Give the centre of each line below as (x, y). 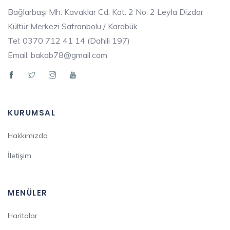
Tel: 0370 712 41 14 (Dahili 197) (69, 41)
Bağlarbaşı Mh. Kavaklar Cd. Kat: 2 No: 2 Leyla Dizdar (106, 12)
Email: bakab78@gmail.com (57, 55)
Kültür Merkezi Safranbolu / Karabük (73, 26)
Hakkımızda (28, 136)
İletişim (20, 156)
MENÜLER (28, 193)
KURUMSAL (32, 113)
